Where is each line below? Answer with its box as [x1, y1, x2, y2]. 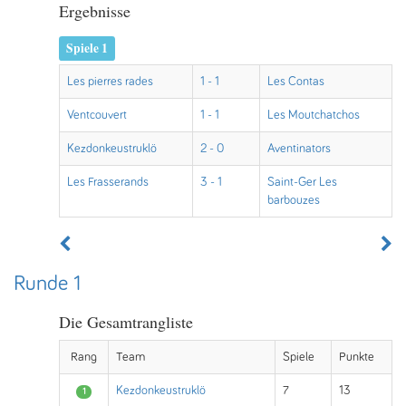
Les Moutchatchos [267, 109, 360, 121]
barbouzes [267, 194, 320, 207]
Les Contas [267, 75, 324, 88]
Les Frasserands [67, 176, 149, 188]
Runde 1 [14, 273, 81, 295]
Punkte [339, 351, 374, 363]
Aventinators [267, 142, 331, 155]
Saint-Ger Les [267, 176, 337, 188]
